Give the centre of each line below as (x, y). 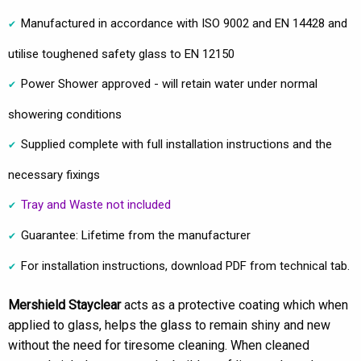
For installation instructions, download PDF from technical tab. (185, 266)
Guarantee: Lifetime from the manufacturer (136, 235)
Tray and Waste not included (96, 204)
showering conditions (65, 114)
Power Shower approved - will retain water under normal (169, 83)
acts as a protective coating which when (234, 305)
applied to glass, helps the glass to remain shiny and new (169, 325)
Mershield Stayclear (64, 305)
